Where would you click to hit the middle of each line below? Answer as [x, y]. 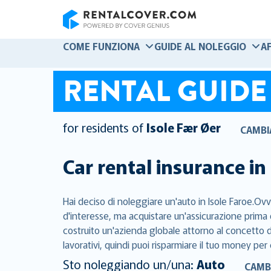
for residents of [103, 128]
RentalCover [88, 36]
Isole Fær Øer [184, 128]
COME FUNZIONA [101, 46]
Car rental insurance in [165, 166]
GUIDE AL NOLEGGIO [200, 46]
